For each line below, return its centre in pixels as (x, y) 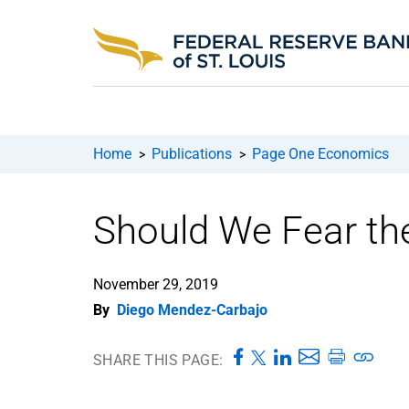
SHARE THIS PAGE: (158, 360)
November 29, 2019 (156, 284)
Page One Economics (320, 153)
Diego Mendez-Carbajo (192, 309)
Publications (192, 153)
